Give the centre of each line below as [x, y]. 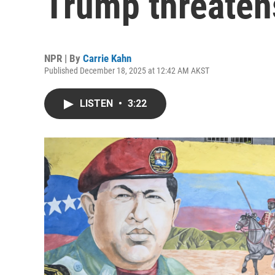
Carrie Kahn [107, 58]
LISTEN [98, 103]
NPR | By [64, 58]
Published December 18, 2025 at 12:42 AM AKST [127, 71]
